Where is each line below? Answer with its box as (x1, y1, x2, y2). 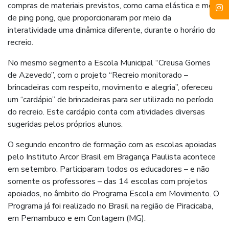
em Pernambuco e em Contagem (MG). (8, 212, 146, 224)
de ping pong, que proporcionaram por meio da (8, 12, 171, 24)
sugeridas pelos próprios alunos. (8, 118, 123, 130)
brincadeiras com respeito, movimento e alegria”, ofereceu (8, 81, 213, 93)
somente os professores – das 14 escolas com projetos (8, 175, 208, 187)
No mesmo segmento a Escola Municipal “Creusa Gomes (8, 57, 211, 68)
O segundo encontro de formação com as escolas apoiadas (8, 139, 217, 150)
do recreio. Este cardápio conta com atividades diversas (8, 106, 205, 118)
